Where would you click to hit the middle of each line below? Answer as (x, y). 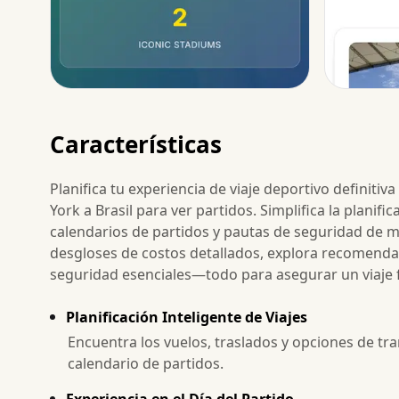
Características (136, 144)
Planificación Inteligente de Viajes (187, 317)
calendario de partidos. (146, 363)
